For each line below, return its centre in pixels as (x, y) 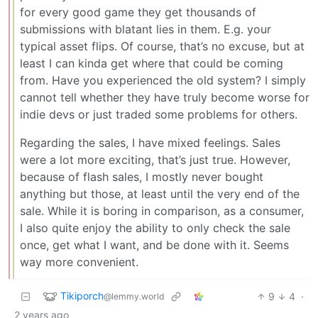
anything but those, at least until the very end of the (160, 193)
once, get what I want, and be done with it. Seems (154, 245)
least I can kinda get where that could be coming (152, 63)
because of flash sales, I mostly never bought (142, 176)
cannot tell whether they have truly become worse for (165, 97)
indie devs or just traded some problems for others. (159, 114)
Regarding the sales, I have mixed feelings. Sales (150, 142)
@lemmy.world (134, 296)
